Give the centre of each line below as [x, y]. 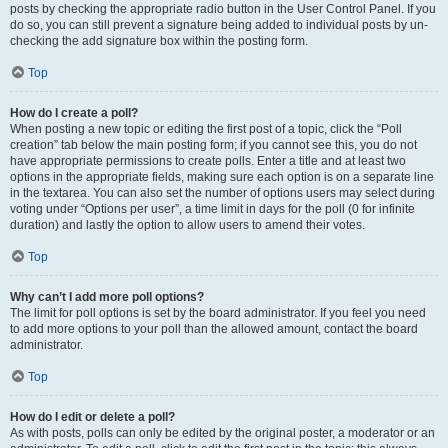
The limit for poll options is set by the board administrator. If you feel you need [218, 313]
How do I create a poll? [74, 113]
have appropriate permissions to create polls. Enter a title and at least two [208, 161]
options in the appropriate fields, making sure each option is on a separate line [222, 177]
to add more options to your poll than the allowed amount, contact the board [214, 329]
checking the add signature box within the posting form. [159, 41]
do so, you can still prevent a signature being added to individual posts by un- [219, 25]
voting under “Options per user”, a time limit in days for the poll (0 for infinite [212, 209]
